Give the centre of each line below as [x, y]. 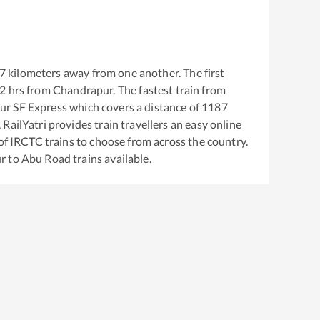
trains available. [111, 158]
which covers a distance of [134, 106]
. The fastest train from [170, 89]
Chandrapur [83, 89]
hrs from [29, 89]
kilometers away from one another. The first [115, 72]
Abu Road [46, 158]
